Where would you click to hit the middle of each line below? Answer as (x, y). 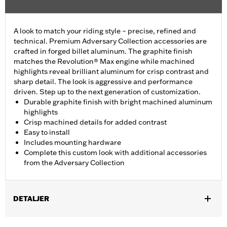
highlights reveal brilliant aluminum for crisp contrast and (111, 72)
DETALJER (31, 199)
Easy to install (47, 133)
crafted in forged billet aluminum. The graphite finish (103, 51)
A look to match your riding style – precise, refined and (105, 31)
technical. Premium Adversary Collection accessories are (110, 41)
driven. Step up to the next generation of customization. (107, 92)
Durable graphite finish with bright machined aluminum (118, 102)
